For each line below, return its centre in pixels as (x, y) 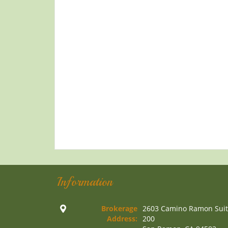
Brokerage (119, 208)
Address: (122, 219)
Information (85, 182)
